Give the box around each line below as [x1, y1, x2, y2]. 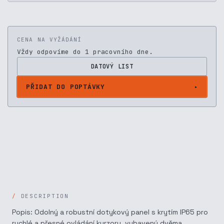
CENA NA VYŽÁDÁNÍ [17, 36, 82, 43]
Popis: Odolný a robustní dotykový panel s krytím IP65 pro [12, 207, 208, 216]
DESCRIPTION [20, 192, 69, 199]
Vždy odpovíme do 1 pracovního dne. [17, 47, 153, 56]
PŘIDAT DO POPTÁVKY [26, 82, 105, 91]
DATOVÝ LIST [90, 62, 133, 70]
